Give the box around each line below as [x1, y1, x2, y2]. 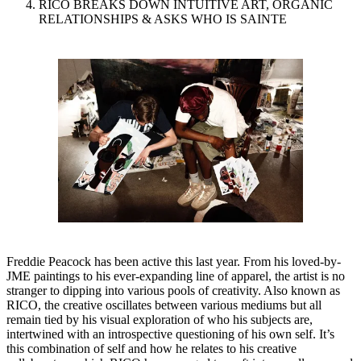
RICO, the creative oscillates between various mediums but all [6, 297, 322, 312]
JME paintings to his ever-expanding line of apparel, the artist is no [6, 268, 345, 283]
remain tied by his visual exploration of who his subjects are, [6, 312, 313, 326]
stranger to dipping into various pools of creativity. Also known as [6, 283, 340, 297]
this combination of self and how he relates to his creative [6, 341, 297, 355]
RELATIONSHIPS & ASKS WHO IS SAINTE [39, 12, 287, 27]
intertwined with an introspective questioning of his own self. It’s [6, 326, 334, 341]
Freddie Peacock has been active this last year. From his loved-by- [6, 254, 341, 268]
